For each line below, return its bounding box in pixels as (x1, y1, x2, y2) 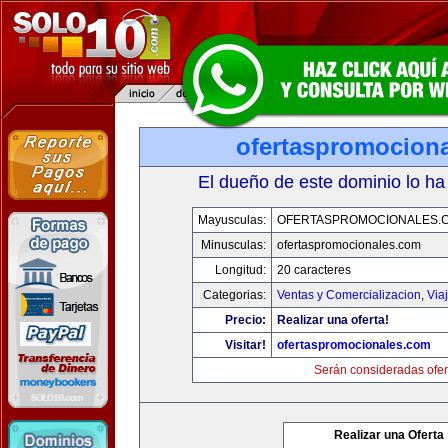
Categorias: (203, 288, 266, 302)
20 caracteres (277, 263, 351, 277)
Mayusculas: (198, 213, 266, 227)
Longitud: (215, 263, 266, 277)
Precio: (225, 313, 266, 327)
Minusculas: (201, 238, 266, 252)
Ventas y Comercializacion (277, 288, 421, 302)
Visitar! (225, 338, 266, 352)
